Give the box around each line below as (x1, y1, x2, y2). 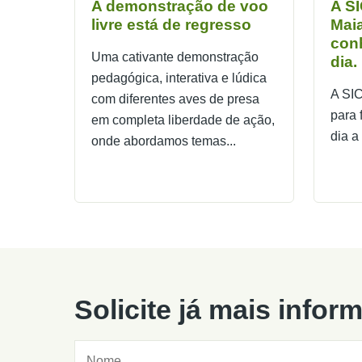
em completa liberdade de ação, (91, 113, 275, 128)
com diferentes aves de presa (91, 92, 259, 107)
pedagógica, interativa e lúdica (91, 71, 267, 86)
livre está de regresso (91, 16, 251, 34)
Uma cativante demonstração (91, 50, 259, 65)
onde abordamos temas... (91, 134, 236, 149)
